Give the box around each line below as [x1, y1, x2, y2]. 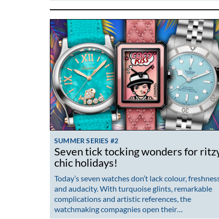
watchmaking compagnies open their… [54, 204, 183, 214]
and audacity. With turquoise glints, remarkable [54, 183, 212, 193]
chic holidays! [54, 156, 118, 170]
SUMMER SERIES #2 [54, 136, 119, 145]
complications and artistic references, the [54, 194, 191, 203]
